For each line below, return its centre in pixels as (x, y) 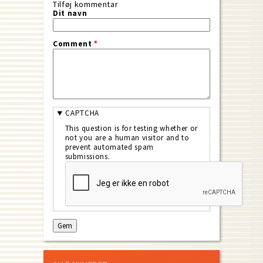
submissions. (87, 156)
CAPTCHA (82, 113)
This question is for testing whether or (131, 128)
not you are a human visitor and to (127, 137)
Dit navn (70, 13)
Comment (74, 43)
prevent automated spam (109, 147)
